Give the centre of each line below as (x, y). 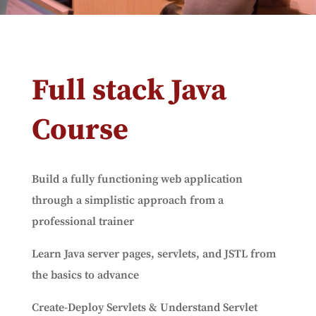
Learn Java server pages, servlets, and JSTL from (153, 254)
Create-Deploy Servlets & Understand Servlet (144, 308)
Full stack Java (129, 91)
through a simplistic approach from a (127, 200)
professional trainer (83, 221)
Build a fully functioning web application (137, 179)
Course (80, 130)
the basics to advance (85, 275)
